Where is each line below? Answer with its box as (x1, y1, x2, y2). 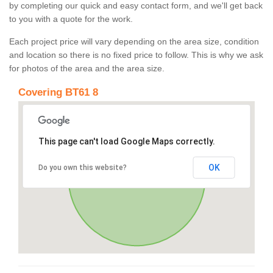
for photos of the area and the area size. (9, 63, 165, 74)
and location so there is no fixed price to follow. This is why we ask (9, 50, 263, 60)
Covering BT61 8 (18, 87, 98, 99)
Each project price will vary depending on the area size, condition (9, 37, 259, 47)
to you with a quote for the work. (9, 14, 133, 24)
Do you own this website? (38, 163, 127, 172)
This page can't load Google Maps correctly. (38, 136, 215, 147)
